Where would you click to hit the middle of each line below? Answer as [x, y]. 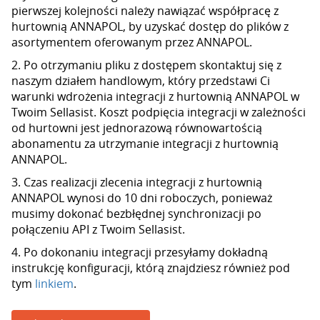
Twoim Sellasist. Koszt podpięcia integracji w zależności [159, 112]
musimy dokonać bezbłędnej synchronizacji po [136, 214]
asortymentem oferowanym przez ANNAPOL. [132, 42]
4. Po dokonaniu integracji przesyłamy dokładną [140, 252]
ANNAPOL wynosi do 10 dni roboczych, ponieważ [142, 198]
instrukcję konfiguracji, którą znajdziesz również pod [151, 268]
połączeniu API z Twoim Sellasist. [98, 229]
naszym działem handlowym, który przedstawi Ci [141, 81]
